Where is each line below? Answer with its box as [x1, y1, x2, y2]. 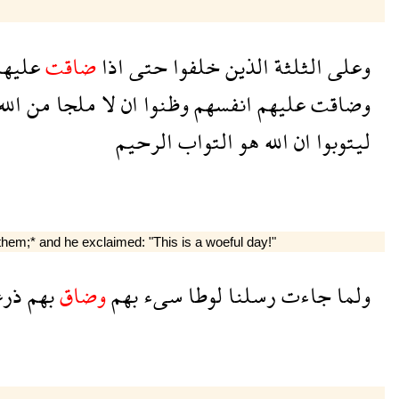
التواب [172, 115, 233, 167]
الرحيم [115, 115, 173, 167]
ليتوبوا [310, 115, 370, 167]
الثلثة [268, 40, 322, 92]
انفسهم [188, 77, 252, 129]
